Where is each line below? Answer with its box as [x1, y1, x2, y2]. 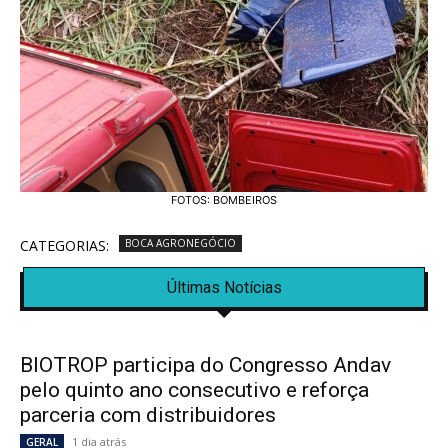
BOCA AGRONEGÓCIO [125, 235, 236, 250]
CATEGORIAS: [20, 235, 109, 255]
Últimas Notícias [166, 277, 282, 297]
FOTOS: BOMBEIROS [171, 192, 277, 207]
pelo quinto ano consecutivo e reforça [20, 377, 369, 402]
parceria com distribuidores [20, 402, 276, 427]
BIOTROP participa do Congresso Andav [20, 352, 391, 377]
